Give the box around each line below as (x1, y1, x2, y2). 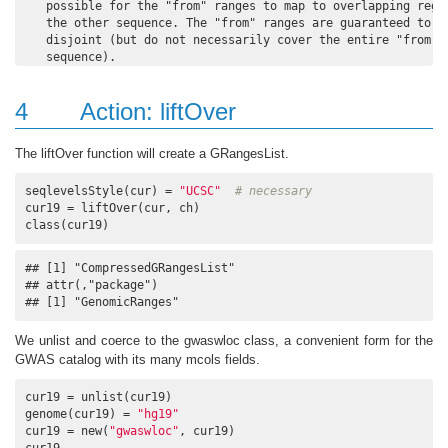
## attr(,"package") (25, 277, 158, 292)
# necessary (235, 183, 312, 198)
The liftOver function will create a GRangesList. (15, 145, 289, 161)
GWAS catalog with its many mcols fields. (15, 351, 260, 367)
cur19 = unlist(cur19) (25, 389, 172, 404)
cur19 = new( (25, 423, 109, 438)
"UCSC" (179, 183, 221, 198)
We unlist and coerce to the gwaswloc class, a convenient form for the (15, 332, 433, 348)
